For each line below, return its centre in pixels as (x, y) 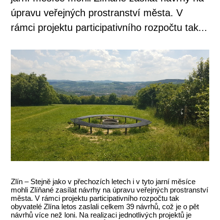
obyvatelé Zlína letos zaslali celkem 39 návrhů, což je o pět (105, 206)
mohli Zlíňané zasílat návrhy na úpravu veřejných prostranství (110, 190)
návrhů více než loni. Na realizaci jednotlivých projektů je (101, 215)
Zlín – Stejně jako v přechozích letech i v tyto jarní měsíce (103, 181)
